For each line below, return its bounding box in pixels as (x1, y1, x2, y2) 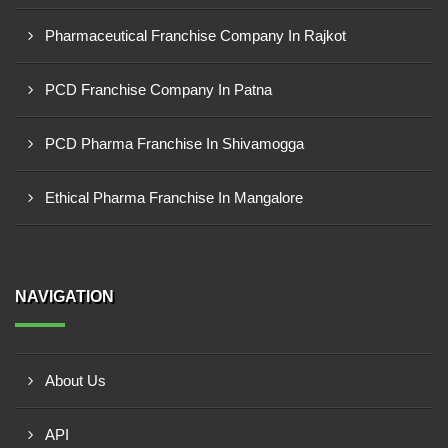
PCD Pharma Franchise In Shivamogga (45, 135, 304, 152)
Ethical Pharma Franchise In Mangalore (45, 189, 303, 206)
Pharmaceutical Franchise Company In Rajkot (45, 27, 346, 44)
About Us (45, 372, 106, 389)
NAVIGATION (15, 288, 114, 305)
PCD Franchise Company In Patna (45, 81, 272, 98)
